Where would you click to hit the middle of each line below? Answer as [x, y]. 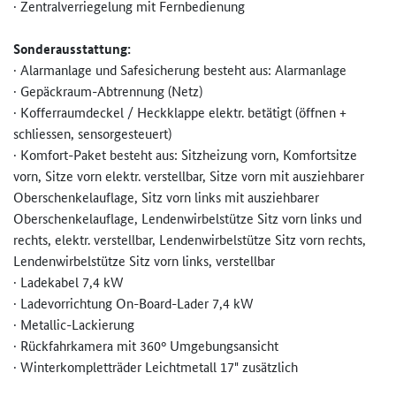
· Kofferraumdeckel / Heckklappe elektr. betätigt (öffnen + [180, 112]
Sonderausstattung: [72, 49]
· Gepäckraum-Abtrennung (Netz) [108, 91]
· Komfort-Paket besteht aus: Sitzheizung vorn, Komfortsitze [185, 155]
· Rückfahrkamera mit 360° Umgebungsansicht [146, 346]
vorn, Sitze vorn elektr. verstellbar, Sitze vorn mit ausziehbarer [189, 176]
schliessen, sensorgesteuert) [92, 133]
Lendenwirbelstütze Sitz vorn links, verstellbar [144, 261]
